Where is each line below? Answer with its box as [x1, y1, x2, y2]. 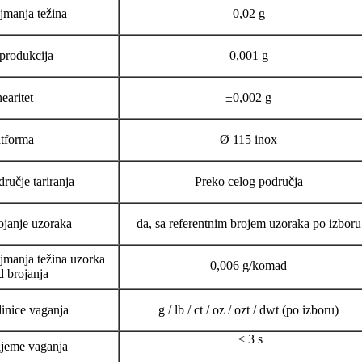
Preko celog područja [194, 175, 303, 189]
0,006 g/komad [210, 259, 287, 273]
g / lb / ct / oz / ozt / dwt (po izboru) [158, 303, 339, 318]
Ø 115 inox [220, 133, 277, 147]
